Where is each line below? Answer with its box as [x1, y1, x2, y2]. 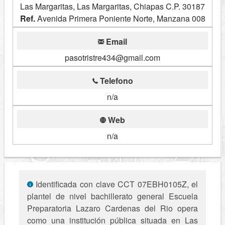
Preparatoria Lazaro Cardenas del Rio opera [27, 202, 198, 214]
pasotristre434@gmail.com [65, 52, 160, 64]
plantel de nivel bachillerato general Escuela [27, 190, 198, 202]
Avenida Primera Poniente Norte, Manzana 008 [35, 13, 205, 25]
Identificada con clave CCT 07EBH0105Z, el [33, 178, 198, 190]
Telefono [97, 75, 133, 87]
